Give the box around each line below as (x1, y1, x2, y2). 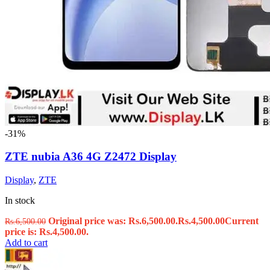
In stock (5, 195, 35, 206)
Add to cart (5, 237, 48, 248)
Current (225, 216, 259, 227)
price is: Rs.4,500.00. (5, 227, 89, 237)
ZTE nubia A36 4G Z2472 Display (5, 150, 177, 163)
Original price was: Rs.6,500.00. (48, 216, 178, 227)
